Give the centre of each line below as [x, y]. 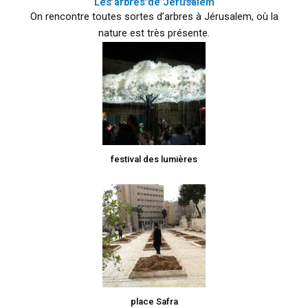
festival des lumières [154, 159]
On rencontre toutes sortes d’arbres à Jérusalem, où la [154, 16]
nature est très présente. [154, 33]
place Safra [154, 301]
